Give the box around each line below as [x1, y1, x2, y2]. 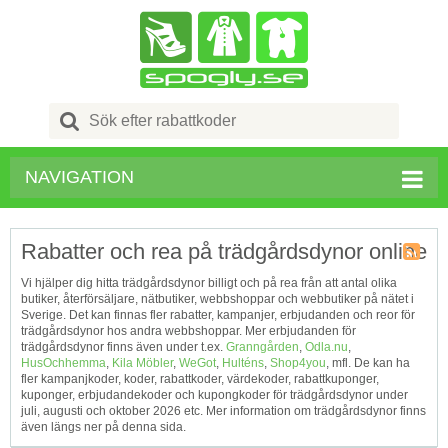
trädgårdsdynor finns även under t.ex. [21, 340, 226, 354]
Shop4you [270, 356, 326, 370]
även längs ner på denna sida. [21, 420, 186, 434]
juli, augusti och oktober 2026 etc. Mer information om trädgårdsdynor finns [21, 404, 426, 418]
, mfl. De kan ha [326, 356, 410, 370]
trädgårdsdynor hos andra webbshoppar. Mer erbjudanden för [21, 324, 356, 338]
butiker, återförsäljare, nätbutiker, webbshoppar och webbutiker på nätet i [21, 292, 414, 306]
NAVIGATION [25, 167, 134, 187]
